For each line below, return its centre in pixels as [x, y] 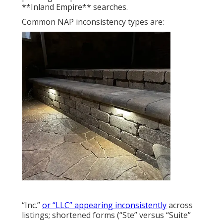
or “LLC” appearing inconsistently [104, 205]
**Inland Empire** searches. [75, 7]
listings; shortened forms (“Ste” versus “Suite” [106, 215]
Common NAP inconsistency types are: [93, 22]
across [180, 205]
